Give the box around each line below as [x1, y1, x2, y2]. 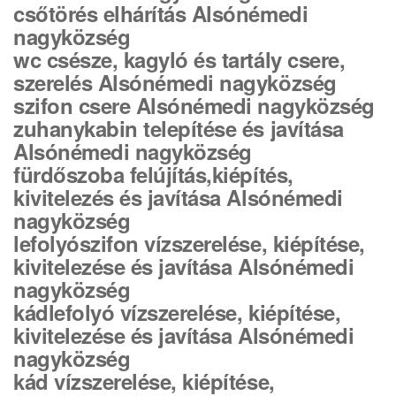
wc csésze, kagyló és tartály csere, [13, 44, 346, 74]
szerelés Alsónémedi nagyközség [13, 67, 337, 97]
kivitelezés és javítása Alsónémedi [13, 182, 343, 212]
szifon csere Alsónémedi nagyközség [13, 90, 375, 120]
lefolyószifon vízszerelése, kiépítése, [13, 228, 365, 258]
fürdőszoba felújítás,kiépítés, [13, 159, 293, 189]
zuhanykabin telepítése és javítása [13, 113, 344, 143]
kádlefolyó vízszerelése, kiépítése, [13, 297, 341, 327]
